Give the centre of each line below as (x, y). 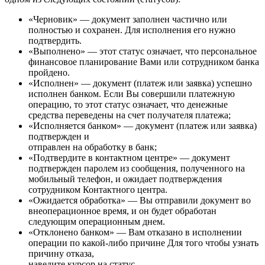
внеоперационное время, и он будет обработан (122, 211)
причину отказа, (61, 253)
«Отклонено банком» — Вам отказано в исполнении (135, 232)
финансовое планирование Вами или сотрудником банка (144, 62)
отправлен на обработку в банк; (93, 147)
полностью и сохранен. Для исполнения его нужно (132, 30)
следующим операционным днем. (97, 221)
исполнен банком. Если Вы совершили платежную (132, 93)
